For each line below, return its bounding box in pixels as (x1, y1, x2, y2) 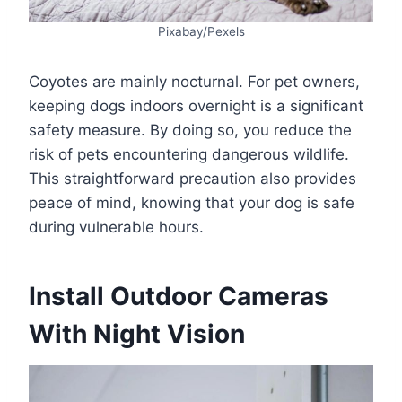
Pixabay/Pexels (157, 24, 245, 39)
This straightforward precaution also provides (29, 170, 356, 188)
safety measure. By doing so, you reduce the (29, 121, 352, 139)
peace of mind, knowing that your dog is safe (29, 194, 354, 212)
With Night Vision (29, 319, 245, 349)
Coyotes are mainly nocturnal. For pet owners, (29, 73, 360, 91)
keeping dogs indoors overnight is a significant (29, 97, 363, 115)
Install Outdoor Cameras (29, 281, 328, 311)
